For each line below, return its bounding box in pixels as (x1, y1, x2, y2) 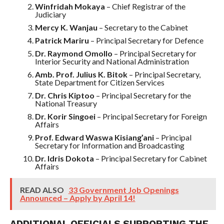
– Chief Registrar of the (104, 1, 185, 11)
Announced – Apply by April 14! (19, 193, 135, 202)
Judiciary (34, 9, 66, 19)
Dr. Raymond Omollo (34, 48, 112, 58)
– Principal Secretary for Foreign (95, 111, 207, 121)
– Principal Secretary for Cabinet (93, 153, 207, 163)
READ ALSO (19, 185, 65, 194)
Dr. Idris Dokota (34, 153, 94, 163)
